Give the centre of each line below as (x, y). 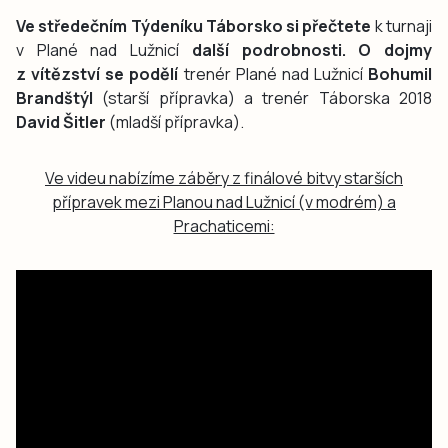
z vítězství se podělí (97, 73)
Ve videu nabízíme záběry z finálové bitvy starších (224, 177)
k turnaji (402, 25)
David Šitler (61, 121)
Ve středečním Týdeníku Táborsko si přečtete (194, 25)
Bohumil (400, 73)
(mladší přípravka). (175, 121)
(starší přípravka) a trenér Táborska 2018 (262, 97)
